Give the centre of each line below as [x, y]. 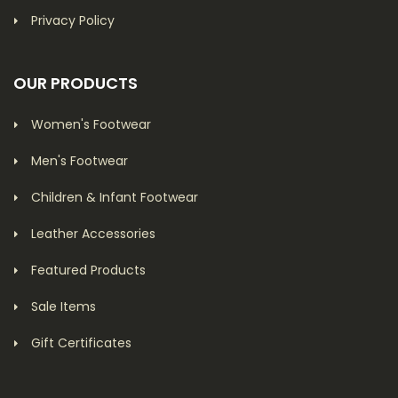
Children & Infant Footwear [115, 197]
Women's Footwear [91, 124]
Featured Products [88, 270]
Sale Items [64, 306]
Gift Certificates [81, 343]
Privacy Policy [73, 20]
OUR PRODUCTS [76, 83]
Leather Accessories [93, 234]
